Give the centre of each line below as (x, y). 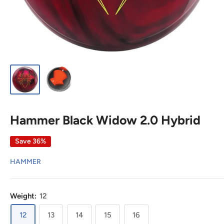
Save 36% (30, 141)
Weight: (24, 196)
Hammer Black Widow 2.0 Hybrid (105, 120)
